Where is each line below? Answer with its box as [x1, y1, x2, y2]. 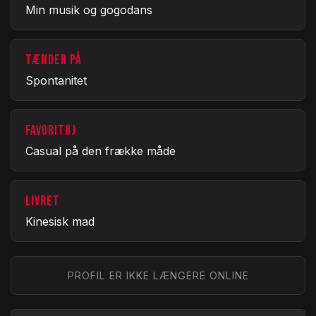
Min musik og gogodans [25, 2, 152, 17]
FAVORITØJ [25, 122, 76, 139]
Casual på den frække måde [25, 143, 176, 158]
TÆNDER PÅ [25, 51, 82, 68]
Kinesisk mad [25, 214, 95, 229]
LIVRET [25, 193, 60, 209]
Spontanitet [25, 73, 87, 87]
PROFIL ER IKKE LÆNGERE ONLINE [67, 269, 249, 281]
